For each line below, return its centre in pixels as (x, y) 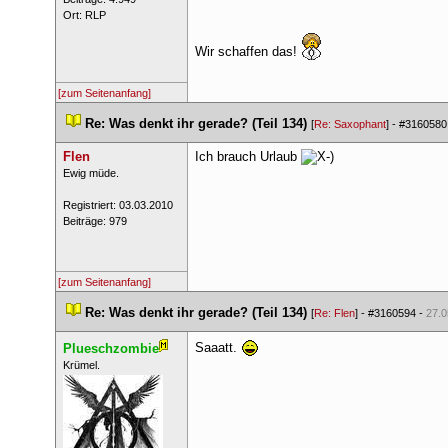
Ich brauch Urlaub (247, 156)
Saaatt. (217, 347)
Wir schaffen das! (247, 51)
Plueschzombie (110, 348)
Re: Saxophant (350, 124)
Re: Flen (334, 313)
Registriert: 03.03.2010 (117, 205)
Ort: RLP (84, 15)
